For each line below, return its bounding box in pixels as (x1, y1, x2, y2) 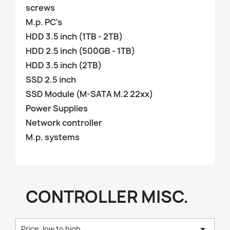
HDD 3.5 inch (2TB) (26, 60, 102, 71)
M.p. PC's (26, 16, 62, 28)
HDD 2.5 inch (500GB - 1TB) (26, 45, 135, 56)
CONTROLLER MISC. (26, 185, 188, 208)
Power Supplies (26, 103, 88, 114)
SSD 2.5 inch (26, 74, 76, 85)
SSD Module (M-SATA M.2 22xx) (26, 88, 153, 100)
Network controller (26, 117, 102, 128)
